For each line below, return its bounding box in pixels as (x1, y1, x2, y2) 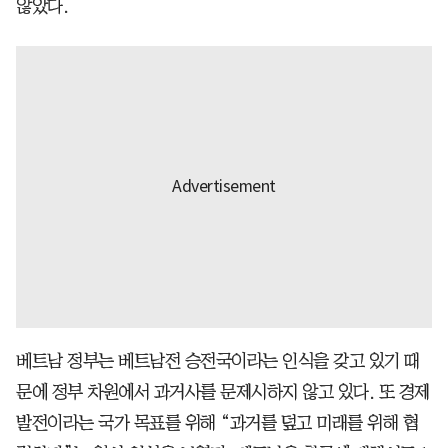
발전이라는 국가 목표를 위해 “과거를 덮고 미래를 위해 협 (16, 413, 418, 432)
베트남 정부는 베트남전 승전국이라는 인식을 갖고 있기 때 (16, 351, 420, 370)
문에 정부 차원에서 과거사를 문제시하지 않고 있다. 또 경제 (16, 382, 430, 401)
